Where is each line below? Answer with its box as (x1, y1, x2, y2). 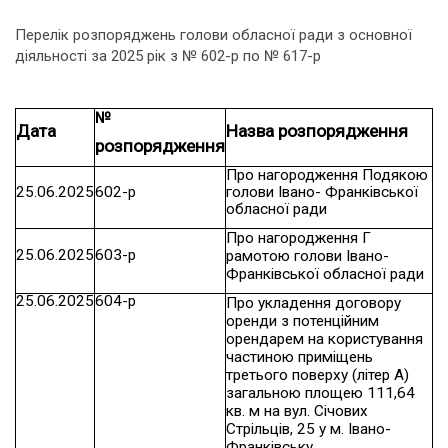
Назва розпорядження (226, 121, 409, 141)
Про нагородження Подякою (226, 166, 429, 184)
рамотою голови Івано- (226, 247, 390, 265)
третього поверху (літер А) (226, 366, 410, 384)
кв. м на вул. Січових (226, 402, 369, 420)
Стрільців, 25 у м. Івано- (226, 420, 392, 438)
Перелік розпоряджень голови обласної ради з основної (15, 26, 412, 44)
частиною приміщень (226, 348, 374, 366)
